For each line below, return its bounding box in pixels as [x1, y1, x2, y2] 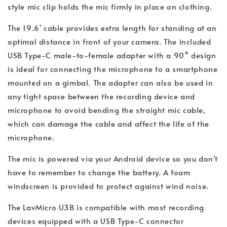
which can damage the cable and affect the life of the [8, 118, 209, 129]
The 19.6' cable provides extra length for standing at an [8, 22, 217, 33]
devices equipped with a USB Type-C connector [8, 215, 184, 226]
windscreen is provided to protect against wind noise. [8, 180, 209, 191]
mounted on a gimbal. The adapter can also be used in [8, 77, 213, 88]
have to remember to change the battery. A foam [8, 166, 191, 177]
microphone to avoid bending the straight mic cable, [8, 104, 206, 115]
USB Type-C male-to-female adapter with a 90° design [8, 49, 216, 60]
